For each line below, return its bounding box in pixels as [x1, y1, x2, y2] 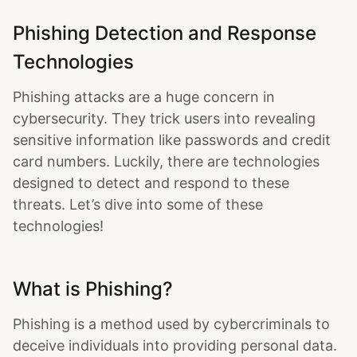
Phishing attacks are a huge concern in [13, 88, 275, 105]
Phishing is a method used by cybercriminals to [13, 316, 330, 332]
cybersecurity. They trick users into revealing [13, 110, 316, 127]
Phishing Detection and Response [13, 22, 316, 45]
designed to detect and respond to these [13, 175, 289, 191]
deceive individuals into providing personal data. [13, 337, 337, 354]
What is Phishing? [13, 277, 173, 300]
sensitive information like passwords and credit [13, 131, 331, 148]
